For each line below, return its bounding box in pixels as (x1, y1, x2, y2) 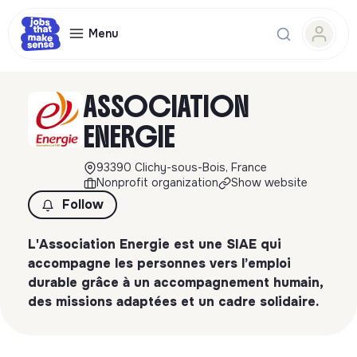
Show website (231, 175, 308, 190)
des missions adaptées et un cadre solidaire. (28, 293, 319, 310)
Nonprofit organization (96, 175, 218, 190)
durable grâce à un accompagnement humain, (28, 274, 323, 291)
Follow (62, 196, 104, 213)
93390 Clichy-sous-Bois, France (96, 160, 267, 175)
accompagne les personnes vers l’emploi (28, 255, 291, 272)
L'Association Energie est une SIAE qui (28, 236, 281, 253)
